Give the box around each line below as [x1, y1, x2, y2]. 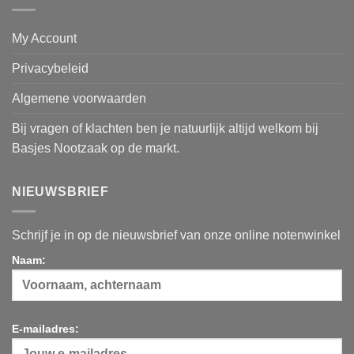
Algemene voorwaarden [12, 92, 146, 106]
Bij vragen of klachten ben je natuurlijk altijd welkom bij [12, 122, 318, 136]
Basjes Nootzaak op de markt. [12, 141, 179, 156]
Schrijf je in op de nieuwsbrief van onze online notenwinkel [12, 228, 341, 242]
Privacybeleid [12, 62, 88, 76]
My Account [12, 32, 77, 46]
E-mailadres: [12, 322, 79, 336]
